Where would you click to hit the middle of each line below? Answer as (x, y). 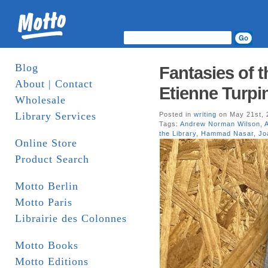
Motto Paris (44, 202)
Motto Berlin (47, 186)
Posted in (176, 114)
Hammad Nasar (227, 133)
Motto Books (47, 245)
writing (205, 114)
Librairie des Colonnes (71, 218)
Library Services (56, 116)
